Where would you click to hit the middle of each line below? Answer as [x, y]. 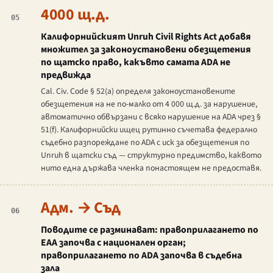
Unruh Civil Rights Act [172, 37]
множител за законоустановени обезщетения [146, 50]
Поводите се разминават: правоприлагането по [149, 230]
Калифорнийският [84, 37]
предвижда [66, 75]
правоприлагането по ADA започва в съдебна [141, 256]
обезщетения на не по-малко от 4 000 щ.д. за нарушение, [149, 105]
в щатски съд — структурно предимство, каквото [162, 156]
